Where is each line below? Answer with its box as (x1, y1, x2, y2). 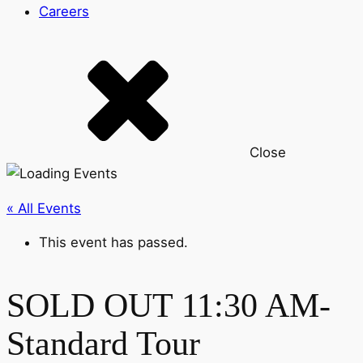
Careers (39, 2, 89, 19)
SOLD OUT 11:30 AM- (6, 287, 331, 325)
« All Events (6, 199, 81, 216)
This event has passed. (39, 234, 188, 251)
